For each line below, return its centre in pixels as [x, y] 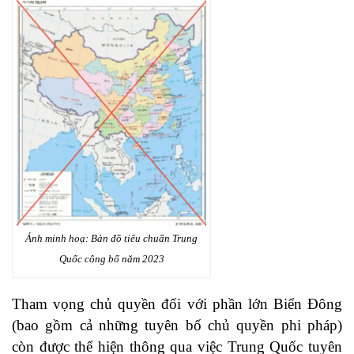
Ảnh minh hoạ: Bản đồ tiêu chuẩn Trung [111, 239]
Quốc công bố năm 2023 [111, 259]
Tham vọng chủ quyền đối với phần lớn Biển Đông [177, 304]
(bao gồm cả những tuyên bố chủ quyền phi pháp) [177, 326]
